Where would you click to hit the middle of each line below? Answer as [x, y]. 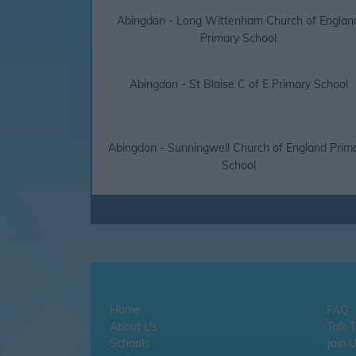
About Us [133, 327]
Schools [130, 344]
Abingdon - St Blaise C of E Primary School [238, 85]
